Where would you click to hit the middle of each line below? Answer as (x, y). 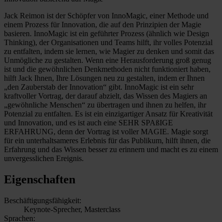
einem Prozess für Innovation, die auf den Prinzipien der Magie (103, 24)
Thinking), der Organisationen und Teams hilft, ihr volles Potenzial (108, 42)
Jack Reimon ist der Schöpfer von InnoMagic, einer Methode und (106, 15)
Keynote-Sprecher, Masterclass (72, 209)
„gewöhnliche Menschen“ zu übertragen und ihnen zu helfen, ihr (105, 105)
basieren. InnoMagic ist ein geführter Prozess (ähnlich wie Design (107, 33)
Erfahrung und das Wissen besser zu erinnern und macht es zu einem (111, 149)
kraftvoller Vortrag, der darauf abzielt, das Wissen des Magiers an (106, 96)
